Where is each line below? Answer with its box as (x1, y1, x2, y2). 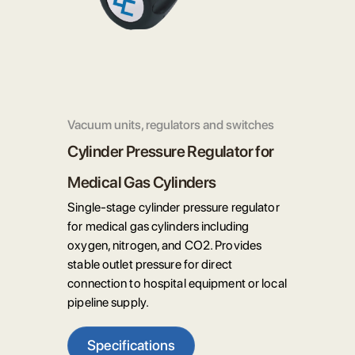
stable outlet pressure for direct (67, 257, 232, 273)
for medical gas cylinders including (67, 219, 250, 235)
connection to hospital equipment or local (67, 276, 287, 292)
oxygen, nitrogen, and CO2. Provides (67, 238, 262, 254)
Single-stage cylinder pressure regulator (67, 200, 280, 216)
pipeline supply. (67, 295, 149, 311)
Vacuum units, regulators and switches (67, 117, 275, 133)
